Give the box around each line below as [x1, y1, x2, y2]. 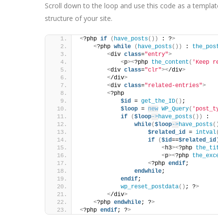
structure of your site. [45, 14, 112, 23]
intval [196, 129, 216, 136]
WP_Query [162, 106, 189, 112]
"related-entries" [145, 82, 202, 89]
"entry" [145, 51, 168, 58]
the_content [151, 59, 189, 66]
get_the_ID [141, 98, 175, 105]
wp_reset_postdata [121, 183, 179, 190]
